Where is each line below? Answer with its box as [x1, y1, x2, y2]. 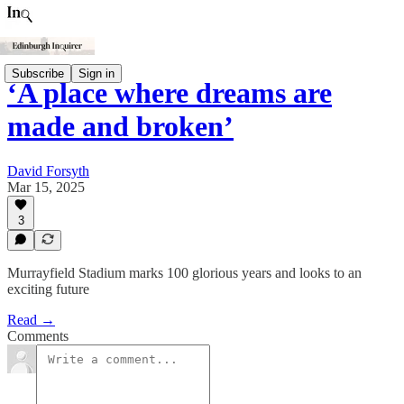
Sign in [78, 66, 115, 80]
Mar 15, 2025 [7, 179, 85, 195]
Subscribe [12, 66, 64, 80]
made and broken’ [7, 110, 234, 143]
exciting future [7, 281, 89, 297]
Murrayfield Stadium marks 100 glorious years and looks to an [7, 265, 362, 280]
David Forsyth [7, 162, 89, 179]
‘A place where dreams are [7, 77, 332, 110]
